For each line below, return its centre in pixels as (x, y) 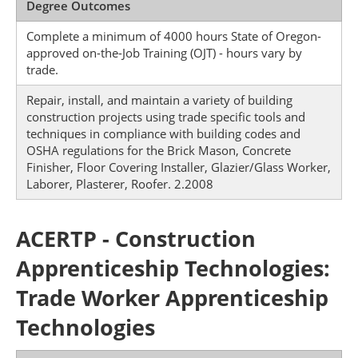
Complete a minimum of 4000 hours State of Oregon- (174, 36)
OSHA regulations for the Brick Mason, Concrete (159, 150)
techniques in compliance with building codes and (163, 133)
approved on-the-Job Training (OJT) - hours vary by (164, 53)
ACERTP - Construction (136, 239)
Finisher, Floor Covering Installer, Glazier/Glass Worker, (179, 167)
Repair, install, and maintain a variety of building (159, 100)
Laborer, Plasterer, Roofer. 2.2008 (120, 184)
